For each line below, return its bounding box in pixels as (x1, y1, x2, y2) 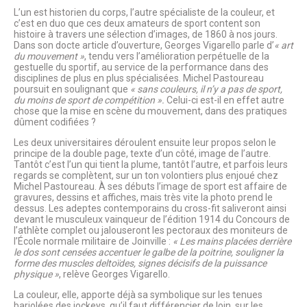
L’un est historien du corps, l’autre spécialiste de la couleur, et (14, 7, 275, 19)
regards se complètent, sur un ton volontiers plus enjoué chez (14, 170, 278, 182)
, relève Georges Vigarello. (59, 269, 170, 280)
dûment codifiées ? (14, 116, 96, 128)
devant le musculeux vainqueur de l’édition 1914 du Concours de (14, 214, 290, 225)
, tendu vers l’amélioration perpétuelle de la (84, 51, 269, 62)
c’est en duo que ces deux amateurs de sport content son (14, 18, 260, 29)
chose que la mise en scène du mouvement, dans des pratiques (14, 106, 287, 117)
